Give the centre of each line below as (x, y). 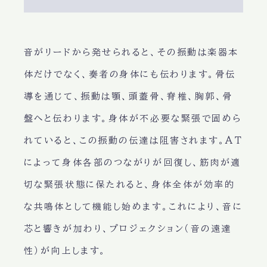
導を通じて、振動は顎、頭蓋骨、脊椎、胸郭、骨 (128, 97)
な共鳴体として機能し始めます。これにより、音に (133, 207)
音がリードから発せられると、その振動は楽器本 (131, 52)
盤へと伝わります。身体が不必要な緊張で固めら (133, 119)
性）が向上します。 (65, 251)
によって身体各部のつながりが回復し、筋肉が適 (132, 163)
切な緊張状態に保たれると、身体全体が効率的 (129, 185)
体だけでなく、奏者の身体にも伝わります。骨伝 (130, 74)
